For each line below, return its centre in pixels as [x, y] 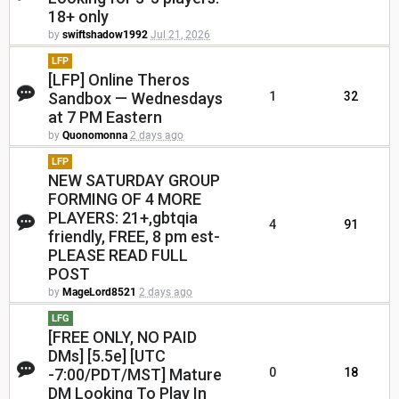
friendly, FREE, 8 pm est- [134, 237]
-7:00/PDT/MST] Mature [135, 375]
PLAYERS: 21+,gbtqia [123, 218]
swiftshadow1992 [105, 35]
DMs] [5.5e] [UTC [107, 356]
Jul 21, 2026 [180, 35]
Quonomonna [95, 136]
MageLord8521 [99, 293]
